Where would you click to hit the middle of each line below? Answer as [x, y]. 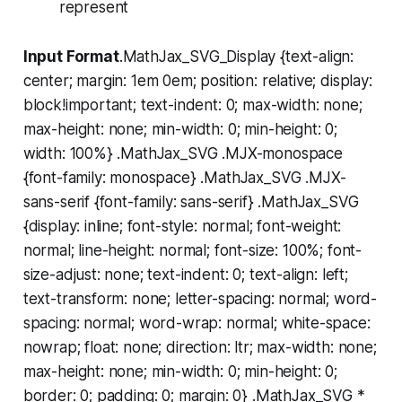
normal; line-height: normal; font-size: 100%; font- [192, 251]
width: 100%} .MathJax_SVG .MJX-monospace [183, 154]
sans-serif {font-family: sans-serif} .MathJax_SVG [191, 202]
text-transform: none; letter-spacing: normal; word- [200, 299]
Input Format [71, 57]
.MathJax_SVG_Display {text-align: [236, 57]
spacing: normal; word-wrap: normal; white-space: [197, 323]
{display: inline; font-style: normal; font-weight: [182, 227]
